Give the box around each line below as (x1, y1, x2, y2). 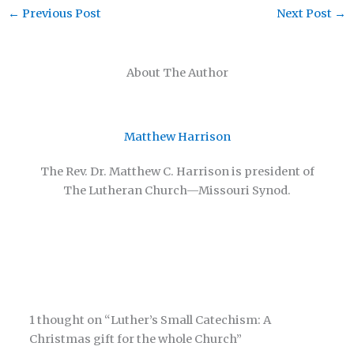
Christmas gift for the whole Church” (29, 332, 243, 347)
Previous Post (19, 6, 101, 21)
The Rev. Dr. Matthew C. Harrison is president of (40, 164, 314, 179)
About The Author (126, 66, 228, 81)
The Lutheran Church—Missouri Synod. (63, 183, 291, 198)
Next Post (277, 6, 335, 21)
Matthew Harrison (123, 129, 231, 144)
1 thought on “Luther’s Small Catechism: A (29, 313, 272, 328)
